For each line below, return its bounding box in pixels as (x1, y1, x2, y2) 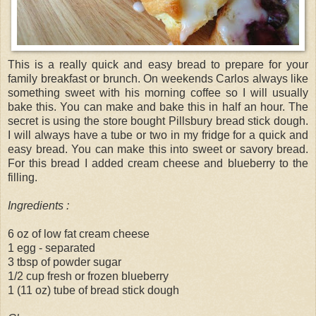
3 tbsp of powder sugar (8, 255, 121, 268)
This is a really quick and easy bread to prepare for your (8, 58, 308, 71)
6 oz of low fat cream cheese (8, 227, 150, 240)
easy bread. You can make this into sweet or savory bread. (8, 142, 308, 155)
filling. (8, 171, 37, 183)
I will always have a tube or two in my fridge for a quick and (8, 128, 308, 141)
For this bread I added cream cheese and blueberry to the (8, 157, 308, 169)
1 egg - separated (8, 241, 95, 254)
